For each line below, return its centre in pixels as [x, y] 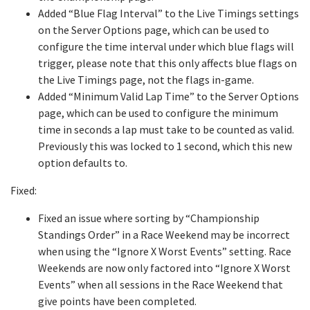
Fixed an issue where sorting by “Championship [149, 218]
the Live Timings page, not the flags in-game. [146, 80]
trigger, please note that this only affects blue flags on [167, 63]
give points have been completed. [117, 301]
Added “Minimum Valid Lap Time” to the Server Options [168, 96]
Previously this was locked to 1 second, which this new [165, 146]
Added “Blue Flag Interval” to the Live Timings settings [168, 13]
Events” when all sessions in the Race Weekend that [161, 284]
